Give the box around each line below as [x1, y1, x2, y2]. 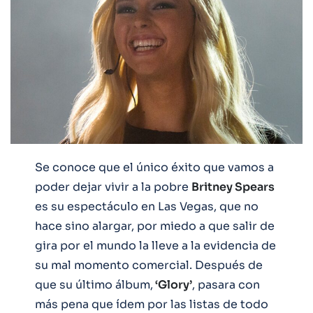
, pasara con [192, 277, 260, 292]
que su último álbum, [35, 277, 153, 292]
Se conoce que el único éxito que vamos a [35, 159, 274, 175]
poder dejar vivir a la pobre [35, 179, 191, 194]
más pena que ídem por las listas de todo [35, 296, 268, 312]
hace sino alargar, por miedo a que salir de [35, 218, 275, 233]
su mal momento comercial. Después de [35, 257, 263, 272]
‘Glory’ [153, 277, 192, 292]
